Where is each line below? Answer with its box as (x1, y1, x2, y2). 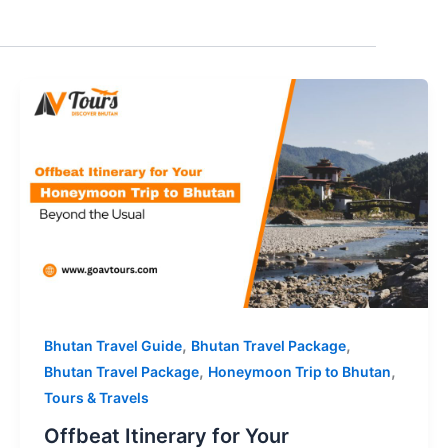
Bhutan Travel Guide (43, 337, 182, 355)
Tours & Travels (43, 389, 149, 407)
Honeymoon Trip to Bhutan (207, 363, 391, 381)
